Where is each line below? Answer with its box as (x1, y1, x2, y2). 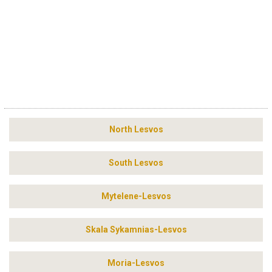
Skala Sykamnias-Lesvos (85, 225, 187, 235)
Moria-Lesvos (107, 258, 165, 268)
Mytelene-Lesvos (101, 191, 171, 202)
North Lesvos (109, 124, 163, 135)
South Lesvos (109, 158, 163, 168)
